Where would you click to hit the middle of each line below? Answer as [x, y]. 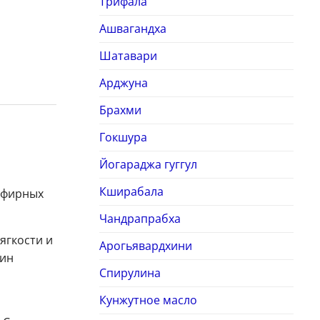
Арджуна [123, 83]
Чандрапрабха [140, 219]
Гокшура [123, 137]
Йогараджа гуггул [148, 165]
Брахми [120, 110]
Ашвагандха [132, 29]
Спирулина [130, 273]
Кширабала [131, 192]
